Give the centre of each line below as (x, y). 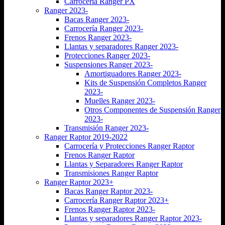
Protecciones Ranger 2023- (107, 55)
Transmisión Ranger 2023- (106, 128)
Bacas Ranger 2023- (97, 19)
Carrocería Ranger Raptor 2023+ (117, 200)
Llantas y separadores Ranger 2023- (121, 46)
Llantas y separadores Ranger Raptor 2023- (133, 218)
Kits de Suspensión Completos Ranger (145, 82)
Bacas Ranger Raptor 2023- (108, 191)
